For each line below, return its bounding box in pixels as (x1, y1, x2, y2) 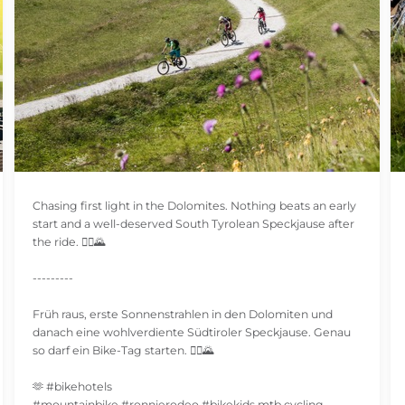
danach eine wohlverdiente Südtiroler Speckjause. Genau (32, 325, 351, 339)
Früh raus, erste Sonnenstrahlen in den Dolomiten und (32, 307, 333, 321)
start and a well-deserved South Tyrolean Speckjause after (32, 217, 354, 231)
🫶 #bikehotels (32, 380, 112, 393)
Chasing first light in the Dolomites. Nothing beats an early (32, 199, 356, 212)
